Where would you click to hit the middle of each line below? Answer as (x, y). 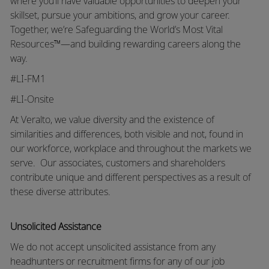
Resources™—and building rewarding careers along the (125, 44)
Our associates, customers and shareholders (132, 162)
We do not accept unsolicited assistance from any (113, 246)
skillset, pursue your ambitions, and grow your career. (120, 15)
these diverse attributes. (60, 191)
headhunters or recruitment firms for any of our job (117, 261)
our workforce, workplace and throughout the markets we (131, 148)
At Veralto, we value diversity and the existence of (112, 119)
